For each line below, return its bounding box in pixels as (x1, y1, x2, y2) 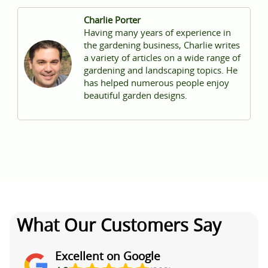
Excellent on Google (55, 248, 160, 264)
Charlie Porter (83, 14, 141, 26)
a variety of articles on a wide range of (83, 51, 240, 64)
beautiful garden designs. (83, 89, 187, 102)
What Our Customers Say (17, 214, 221, 237)
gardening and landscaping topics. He (83, 64, 237, 77)
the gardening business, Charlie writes (83, 39, 240, 51)
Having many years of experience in (83, 26, 231, 39)
